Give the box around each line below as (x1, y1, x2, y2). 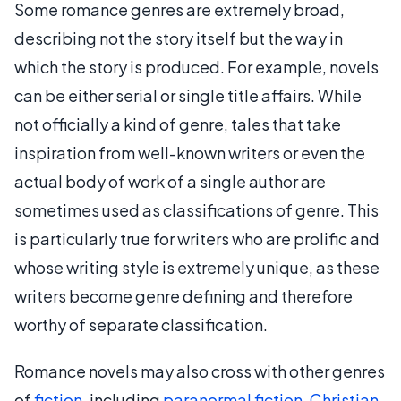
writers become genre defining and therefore (14, 285, 353, 306)
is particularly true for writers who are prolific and (14, 227, 380, 249)
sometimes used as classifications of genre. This (14, 199, 379, 220)
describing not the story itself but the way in (14, 27, 343, 48)
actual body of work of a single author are (14, 170, 326, 192)
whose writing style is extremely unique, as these (14, 256, 380, 277)
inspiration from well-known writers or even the (14, 141, 365, 163)
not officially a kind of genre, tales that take (14, 113, 341, 134)
